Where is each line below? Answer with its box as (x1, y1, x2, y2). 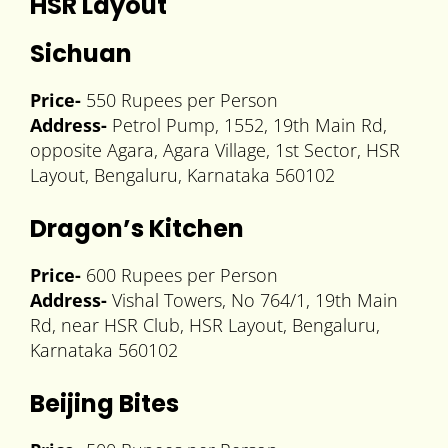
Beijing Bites (30, 387, 179, 421)
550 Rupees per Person (81, 88, 278, 113)
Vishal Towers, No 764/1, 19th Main (107, 288, 398, 313)
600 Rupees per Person (81, 263, 278, 288)
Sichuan (30, 37, 132, 71)
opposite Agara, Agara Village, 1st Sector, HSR (30, 138, 400, 163)
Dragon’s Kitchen (30, 212, 244, 246)
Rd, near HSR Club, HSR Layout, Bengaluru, (30, 313, 380, 338)
